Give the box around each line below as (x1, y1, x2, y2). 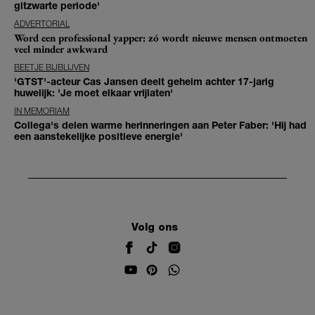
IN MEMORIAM (14, 105, 70, 116)
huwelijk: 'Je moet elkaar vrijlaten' (14, 86, 173, 98)
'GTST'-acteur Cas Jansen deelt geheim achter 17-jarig (14, 75, 274, 87)
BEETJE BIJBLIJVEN (14, 61, 89, 72)
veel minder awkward (14, 41, 108, 56)
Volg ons (131, 221, 178, 234)
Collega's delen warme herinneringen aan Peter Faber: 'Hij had (14, 118, 307, 131)
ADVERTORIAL (14, 18, 70, 29)
